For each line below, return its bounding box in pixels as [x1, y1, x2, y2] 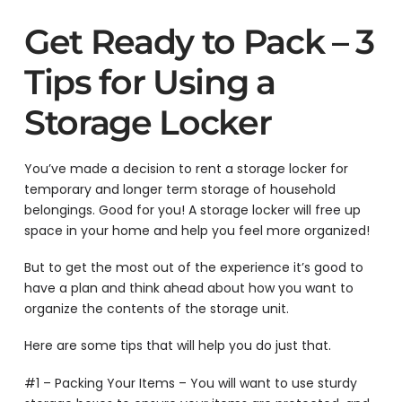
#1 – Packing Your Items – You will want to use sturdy [23, 373, 357, 392]
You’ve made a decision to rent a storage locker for [23, 159, 348, 178]
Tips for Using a [23, 61, 275, 104]
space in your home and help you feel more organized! [23, 221, 370, 240]
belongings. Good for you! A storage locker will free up [23, 200, 361, 219]
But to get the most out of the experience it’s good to [23, 258, 363, 276]
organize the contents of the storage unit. [23, 299, 289, 318]
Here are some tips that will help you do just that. [23, 336, 331, 355]
